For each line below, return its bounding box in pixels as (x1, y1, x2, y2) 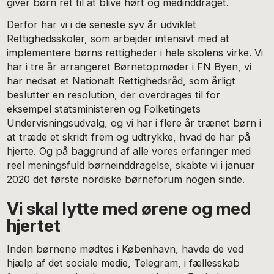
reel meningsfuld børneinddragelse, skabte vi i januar (7, 159, 256, 172)
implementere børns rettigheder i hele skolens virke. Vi (7, 46, 264, 59)
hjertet (7, 215, 61, 236)
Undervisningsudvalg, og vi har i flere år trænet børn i (7, 117, 262, 130)
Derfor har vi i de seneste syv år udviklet (7, 18, 197, 31)
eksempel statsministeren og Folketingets (7, 103, 201, 116)
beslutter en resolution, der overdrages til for (7, 89, 221, 102)
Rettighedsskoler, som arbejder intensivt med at (7, 32, 230, 45)
